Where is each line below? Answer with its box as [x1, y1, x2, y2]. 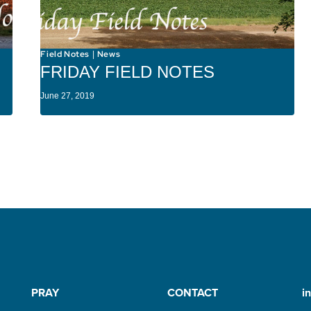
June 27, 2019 [40, 90, 95, 101]
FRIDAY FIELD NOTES [40, 62, 215, 81]
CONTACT [167, 285, 218, 301]
